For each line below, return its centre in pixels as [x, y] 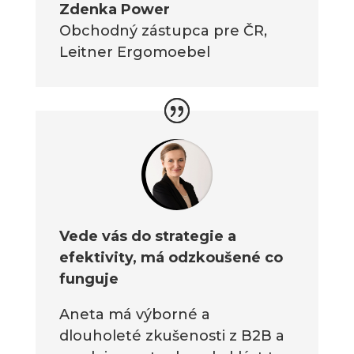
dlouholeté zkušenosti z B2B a [171, 336]
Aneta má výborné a [134, 315]
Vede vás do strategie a [147, 237]
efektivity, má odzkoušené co [171, 258]
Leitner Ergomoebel [134, 53]
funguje [88, 279]
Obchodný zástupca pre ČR [161, 31]
